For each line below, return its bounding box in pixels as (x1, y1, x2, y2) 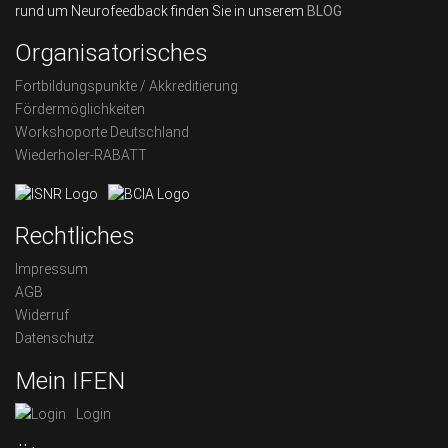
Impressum (15, 261, 88, 278)
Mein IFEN (15, 366, 125, 396)
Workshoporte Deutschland (15, 124, 189, 141)
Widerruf (15, 307, 69, 324)
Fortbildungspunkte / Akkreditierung (15, 78, 238, 95)
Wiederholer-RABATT (15, 147, 147, 164)
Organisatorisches (15, 38, 208, 68)
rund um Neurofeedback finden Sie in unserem (15, 3, 307, 20)
